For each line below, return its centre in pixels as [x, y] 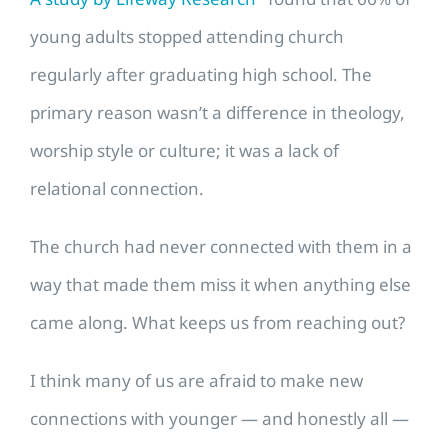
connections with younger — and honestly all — [219, 419]
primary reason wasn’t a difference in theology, [217, 113]
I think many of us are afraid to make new [196, 381]
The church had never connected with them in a [221, 247]
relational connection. [117, 189]
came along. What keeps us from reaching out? [217, 323]
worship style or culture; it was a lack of [184, 151]
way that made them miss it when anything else [220, 285]
